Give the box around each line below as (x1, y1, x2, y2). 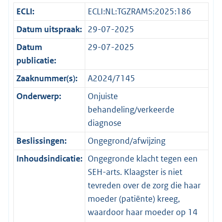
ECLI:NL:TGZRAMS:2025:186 (87, 5, 191, 17)
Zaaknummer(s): (16, 72, 78, 84)
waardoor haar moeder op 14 (87, 206, 198, 218)
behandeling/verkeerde (87, 104, 174, 115)
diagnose (87, 117, 121, 128)
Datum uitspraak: (16, 23, 82, 35)
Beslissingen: (16, 135, 67, 146)
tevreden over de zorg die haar (87, 179, 201, 191)
